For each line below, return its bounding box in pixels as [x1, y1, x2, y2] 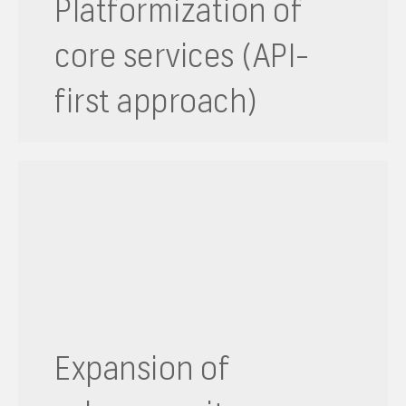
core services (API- [54, 35, 310, 76]
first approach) [54, 81, 258, 121]
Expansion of [54, 348, 229, 389]
